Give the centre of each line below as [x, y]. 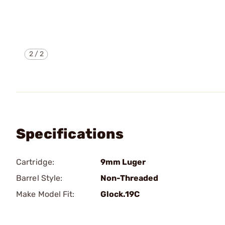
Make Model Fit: [45, 194]
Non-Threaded [129, 178]
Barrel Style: [39, 178]
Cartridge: [35, 162]
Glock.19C [120, 194]
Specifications [70, 134]
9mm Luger [123, 162]
